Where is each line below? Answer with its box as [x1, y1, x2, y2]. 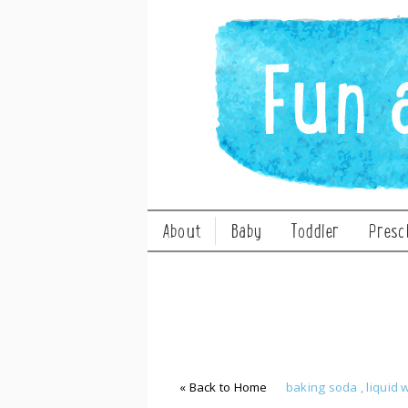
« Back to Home [179, 379, 268, 395]
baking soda [285, 379, 361, 395]
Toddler [291, 217, 340, 245]
